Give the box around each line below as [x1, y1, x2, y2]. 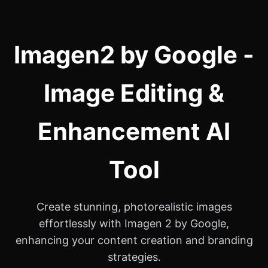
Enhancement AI [38, 117, 230, 146]
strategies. [107, 251, 161, 263]
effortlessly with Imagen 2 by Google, [39, 217, 229, 230]
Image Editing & [44, 78, 224, 108]
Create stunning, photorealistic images [36, 200, 232, 213]
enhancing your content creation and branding [15, 234, 253, 246]
